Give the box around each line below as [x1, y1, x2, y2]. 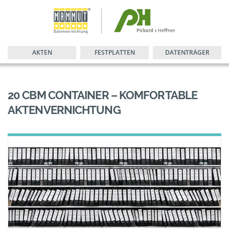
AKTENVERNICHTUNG [8, 103, 121, 117]
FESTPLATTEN [94, 48, 135, 57]
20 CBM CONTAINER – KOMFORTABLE [8, 88, 198, 102]
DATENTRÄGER [165, 48, 210, 57]
